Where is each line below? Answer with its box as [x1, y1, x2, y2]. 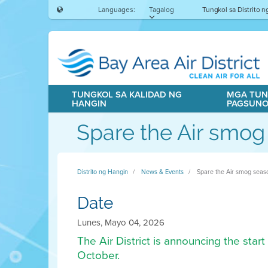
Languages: [98, 4, 135, 15]
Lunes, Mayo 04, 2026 [77, 216, 165, 229]
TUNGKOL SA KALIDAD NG [71, 88, 182, 101]
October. [77, 246, 120, 264]
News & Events [141, 167, 184, 176]
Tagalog [148, 4, 174, 15]
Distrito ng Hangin [77, 167, 128, 176]
